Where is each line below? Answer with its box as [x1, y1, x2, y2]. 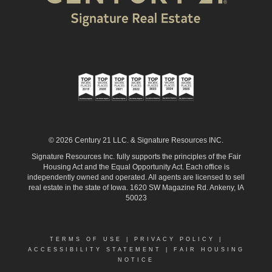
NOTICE [118, 256, 154, 263]
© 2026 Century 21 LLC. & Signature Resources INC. [49, 135, 223, 144]
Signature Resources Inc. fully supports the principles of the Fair [31, 152, 241, 161]
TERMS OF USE [49, 236, 122, 242]
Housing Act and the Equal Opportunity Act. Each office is [42, 162, 229, 171]
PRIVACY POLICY [134, 236, 215, 242]
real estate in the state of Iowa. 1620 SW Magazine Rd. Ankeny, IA [28, 183, 244, 192]
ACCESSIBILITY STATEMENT [27, 246, 161, 253]
